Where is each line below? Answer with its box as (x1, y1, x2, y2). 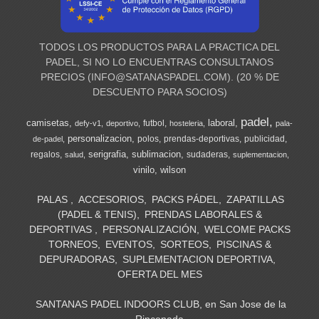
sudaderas (186, 149, 228, 159)
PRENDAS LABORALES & (144, 208, 262, 220)
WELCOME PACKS (204, 223, 291, 235)
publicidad (244, 133, 285, 144)
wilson (160, 164, 186, 175)
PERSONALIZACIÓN (102, 223, 197, 235)
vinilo (133, 164, 155, 175)
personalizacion (67, 132, 132, 144)
